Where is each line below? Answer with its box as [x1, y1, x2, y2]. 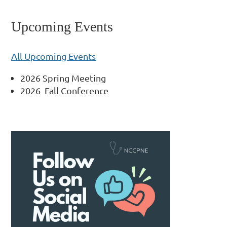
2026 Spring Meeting [20, 72, 106, 83]
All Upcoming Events [11, 50, 96, 61]
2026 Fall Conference [20, 85, 110, 96]
